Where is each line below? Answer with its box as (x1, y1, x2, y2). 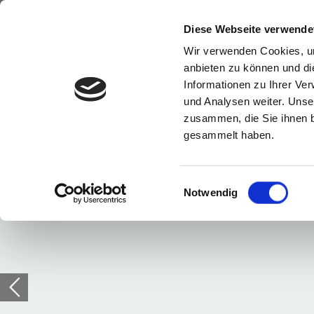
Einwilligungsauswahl (183, 177, 282, 190)
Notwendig (184, 186, 238, 198)
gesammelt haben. (184, 129, 275, 142)
